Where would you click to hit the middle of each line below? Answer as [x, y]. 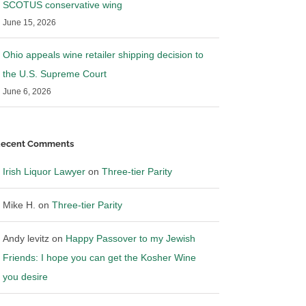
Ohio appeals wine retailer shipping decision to [103, 55]
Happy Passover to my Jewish [130, 239]
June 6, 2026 [27, 92]
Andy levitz [26, 239]
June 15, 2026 [29, 23]
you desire [25, 277]
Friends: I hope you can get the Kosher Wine [99, 258]
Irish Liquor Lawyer [44, 172]
